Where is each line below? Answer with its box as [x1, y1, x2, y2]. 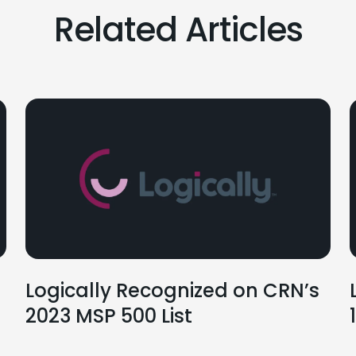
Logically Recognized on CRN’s [25, 277, 319, 304]
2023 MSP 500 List [25, 302, 192, 329]
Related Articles [53, 6, 303, 53]
